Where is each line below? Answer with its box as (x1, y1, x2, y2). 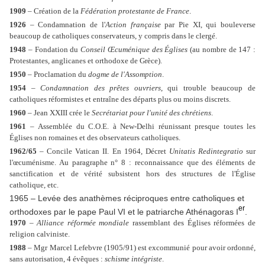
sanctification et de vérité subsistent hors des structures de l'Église (9, 169, 256, 178)
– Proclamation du (26, 69, 88, 79)
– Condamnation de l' (26, 20, 105, 29)
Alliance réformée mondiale (37, 218, 130, 228)
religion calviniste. (9, 230, 70, 239)
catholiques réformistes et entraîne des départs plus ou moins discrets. (9, 94, 231, 104)
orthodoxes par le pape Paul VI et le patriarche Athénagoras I (9, 206, 238, 216)
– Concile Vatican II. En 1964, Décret (37, 146, 169, 156)
